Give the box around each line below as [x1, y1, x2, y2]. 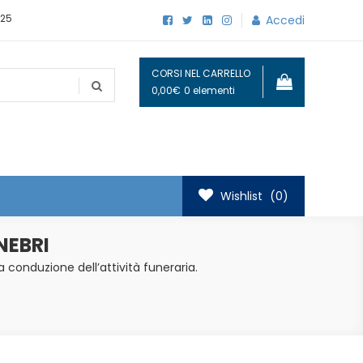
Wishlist [220, 188, 263, 205]
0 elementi [184, 83, 235, 97]
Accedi [266, 12, 305, 29]
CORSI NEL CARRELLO [152, 66, 250, 80]
